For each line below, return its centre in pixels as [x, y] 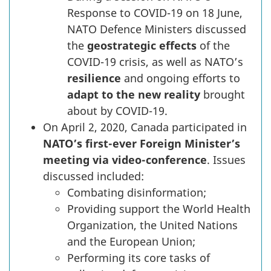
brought [223, 94]
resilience [94, 78]
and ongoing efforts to [181, 78]
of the [213, 45]
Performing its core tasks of [139, 257]
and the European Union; [131, 241]
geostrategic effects [142, 45]
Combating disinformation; [137, 192]
